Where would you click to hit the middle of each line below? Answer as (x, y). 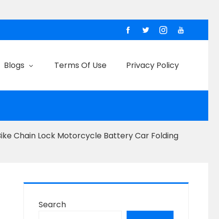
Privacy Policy (153, 65)
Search (52, 205)
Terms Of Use (80, 65)
